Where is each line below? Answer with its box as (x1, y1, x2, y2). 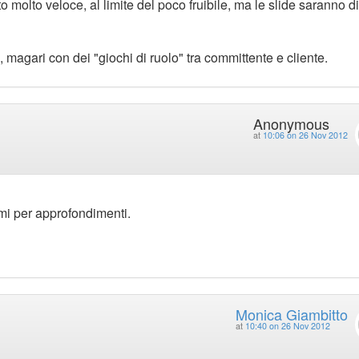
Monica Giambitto (235, 303, 348, 325)
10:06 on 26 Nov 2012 (262, 129, 348, 142)
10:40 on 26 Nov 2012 (244, 319, 330, 332)
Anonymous (252, 113, 329, 135)
